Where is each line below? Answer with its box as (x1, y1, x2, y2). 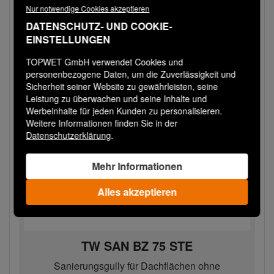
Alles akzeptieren (97, 185, 177, 199)
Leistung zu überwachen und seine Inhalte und (26, 92, 207, 105)
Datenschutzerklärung (26, 129, 111, 141)
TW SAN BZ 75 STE (81, 237, 193, 254)
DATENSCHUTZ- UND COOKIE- (26, 19, 172, 33)
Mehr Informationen (92, 159, 182, 173)
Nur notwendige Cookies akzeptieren (26, 3, 150, 13)
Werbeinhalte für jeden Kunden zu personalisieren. (26, 105, 223, 117)
